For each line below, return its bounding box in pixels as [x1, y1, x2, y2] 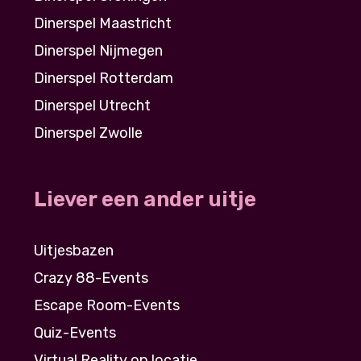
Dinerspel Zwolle [34, 123, 143, 142]
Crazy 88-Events [34, 268, 148, 287]
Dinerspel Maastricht [34, 14, 172, 32]
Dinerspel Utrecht [34, 96, 151, 114]
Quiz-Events [34, 323, 116, 342]
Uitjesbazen [34, 241, 114, 259]
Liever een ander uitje [34, 186, 256, 212]
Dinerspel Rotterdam [34, 68, 173, 87]
